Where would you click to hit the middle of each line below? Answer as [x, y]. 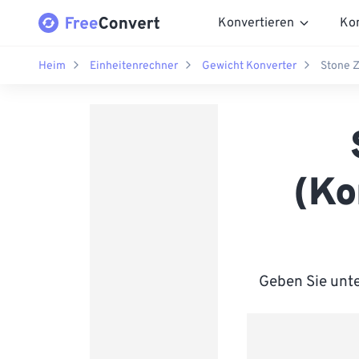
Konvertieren [256, 23]
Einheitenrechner [134, 66]
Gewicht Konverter [249, 66]
